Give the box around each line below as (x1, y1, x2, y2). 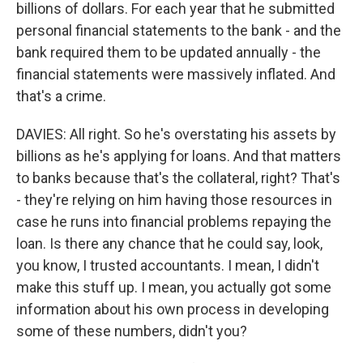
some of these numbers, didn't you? (16, 322, 247, 340)
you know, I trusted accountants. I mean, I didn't (16, 257, 319, 274)
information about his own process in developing (16, 301, 329, 318)
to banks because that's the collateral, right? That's (16, 169, 340, 186)
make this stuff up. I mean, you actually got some (16, 279, 331, 296)
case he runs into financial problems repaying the (16, 213, 331, 230)
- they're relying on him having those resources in (16, 191, 332, 208)
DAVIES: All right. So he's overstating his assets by (16, 126, 336, 143)
